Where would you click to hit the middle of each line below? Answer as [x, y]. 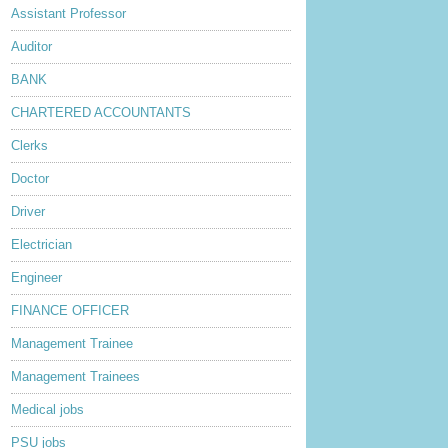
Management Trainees [75, 376]
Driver [28, 211]
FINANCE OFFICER [70, 310]
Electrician [41, 244]
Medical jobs [47, 409]
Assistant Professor [68, 13]
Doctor [30, 178]
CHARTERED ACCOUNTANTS [101, 112]
